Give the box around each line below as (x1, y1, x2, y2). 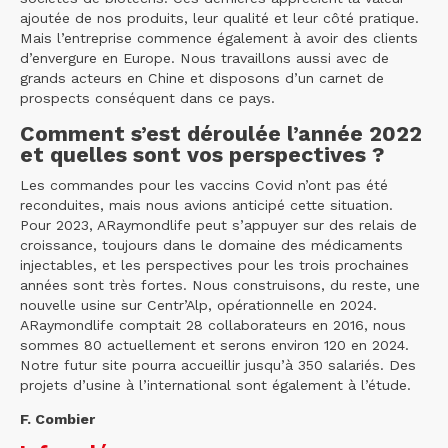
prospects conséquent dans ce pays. (20, 90, 275, 107)
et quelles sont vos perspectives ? (20, 141, 385, 167)
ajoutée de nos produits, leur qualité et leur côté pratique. (20, 10, 419, 27)
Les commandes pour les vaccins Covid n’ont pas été (20, 176, 388, 193)
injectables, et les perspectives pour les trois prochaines (20, 256, 409, 273)
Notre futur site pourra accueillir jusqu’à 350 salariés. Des (20, 356, 416, 373)
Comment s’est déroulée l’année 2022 (20, 120, 422, 146)
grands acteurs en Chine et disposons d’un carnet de (20, 70, 384, 87)
